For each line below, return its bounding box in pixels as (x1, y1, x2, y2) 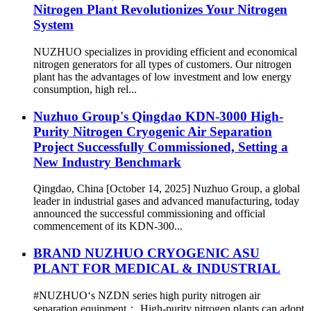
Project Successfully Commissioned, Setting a (33, 139, 288, 154)
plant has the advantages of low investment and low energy (33, 70, 292, 83)
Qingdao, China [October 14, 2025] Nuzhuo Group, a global (33, 183, 300, 195)
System (33, 17, 74, 33)
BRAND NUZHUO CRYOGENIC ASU (33, 246, 260, 260)
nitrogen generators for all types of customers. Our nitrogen (33, 58, 292, 70)
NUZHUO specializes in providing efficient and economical (33, 45, 297, 58)
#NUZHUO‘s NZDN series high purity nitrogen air (33, 289, 260, 301)
